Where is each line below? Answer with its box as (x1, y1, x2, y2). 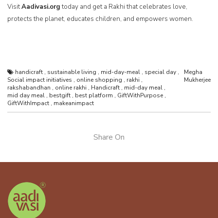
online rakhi (55, 84, 87, 92)
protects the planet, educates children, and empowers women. (7, 15, 193, 24)
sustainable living (47, 68, 96, 76)
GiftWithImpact (7, 99, 49, 108)
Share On (93, 132, 125, 143)
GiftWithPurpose (117, 91, 163, 100)
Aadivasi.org (21, 2, 60, 12)
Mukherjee (184, 76, 211, 84)
